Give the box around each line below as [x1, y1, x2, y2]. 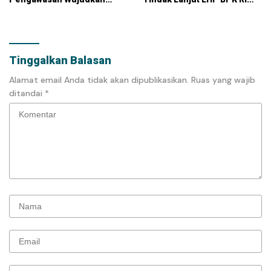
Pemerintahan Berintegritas [9, 5, 126, 15]
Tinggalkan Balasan [9, 53, 111, 67]
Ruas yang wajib [191, 74, 255, 85]
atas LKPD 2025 [143, 5, 206, 15]
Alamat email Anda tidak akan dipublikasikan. [9, 74, 189, 85]
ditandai [9, 87, 45, 99]
